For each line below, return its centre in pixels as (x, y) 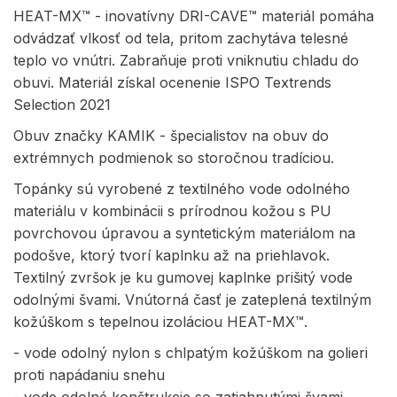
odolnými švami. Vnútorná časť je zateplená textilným (192, 299)
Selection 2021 (62, 104)
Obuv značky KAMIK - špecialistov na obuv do (171, 135)
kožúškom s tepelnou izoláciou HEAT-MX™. (160, 321)
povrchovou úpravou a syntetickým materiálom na (184, 233)
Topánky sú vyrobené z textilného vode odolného (182, 188)
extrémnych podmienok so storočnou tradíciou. (174, 157)
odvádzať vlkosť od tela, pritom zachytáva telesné (181, 38)
